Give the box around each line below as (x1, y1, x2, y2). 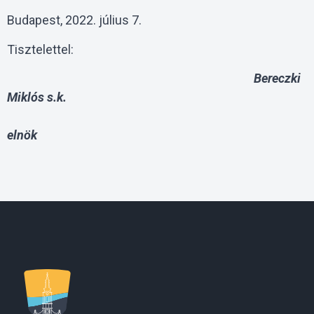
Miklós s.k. (7, 90, 67, 105)
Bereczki (7, 71, 301, 86)
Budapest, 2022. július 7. (7, 13, 142, 28)
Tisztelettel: (7, 41, 74, 57)
